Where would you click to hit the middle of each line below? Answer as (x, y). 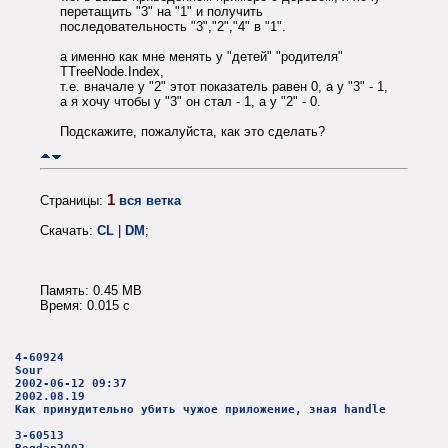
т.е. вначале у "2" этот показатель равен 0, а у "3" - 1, (224, 87)
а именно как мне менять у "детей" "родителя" (201, 57)
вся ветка (150, 200)
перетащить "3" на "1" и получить (161, 12)
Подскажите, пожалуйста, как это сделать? (192, 132)
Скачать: (68, 230)
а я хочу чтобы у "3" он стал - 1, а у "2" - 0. (190, 102)
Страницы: (73, 200)
